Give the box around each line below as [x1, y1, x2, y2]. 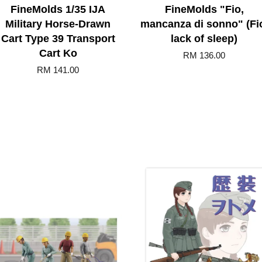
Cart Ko [39, 47, 77, 59]
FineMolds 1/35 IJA [11, 4, 105, 15]
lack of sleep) [171, 33, 237, 44]
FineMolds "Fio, [164, 4, 244, 15]
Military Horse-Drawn [5, 18, 111, 30]
